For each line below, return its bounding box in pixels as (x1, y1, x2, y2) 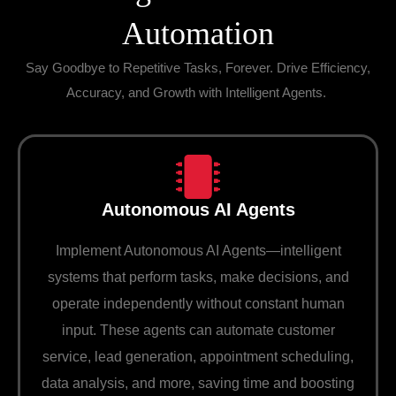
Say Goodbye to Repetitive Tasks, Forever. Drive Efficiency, (26, 60, 370, 76)
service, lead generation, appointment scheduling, (42, 348, 354, 364)
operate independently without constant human (51, 295, 345, 311)
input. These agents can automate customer (61, 322, 335, 338)
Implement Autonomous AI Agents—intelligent (55, 242, 341, 258)
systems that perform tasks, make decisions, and (47, 269, 349, 285)
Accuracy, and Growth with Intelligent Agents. (66, 85, 330, 101)
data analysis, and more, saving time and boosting (42, 375, 354, 391)
